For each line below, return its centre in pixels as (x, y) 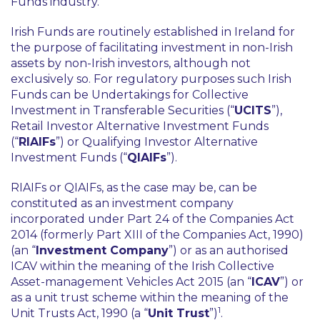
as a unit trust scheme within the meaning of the (150, 297)
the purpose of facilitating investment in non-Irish (152, 47)
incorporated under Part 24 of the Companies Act (152, 219)
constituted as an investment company (122, 203)
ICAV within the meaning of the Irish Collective (142, 266)
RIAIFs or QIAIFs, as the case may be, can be (134, 187)
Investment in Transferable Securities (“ (122, 110)
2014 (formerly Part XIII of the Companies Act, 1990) (157, 235)
